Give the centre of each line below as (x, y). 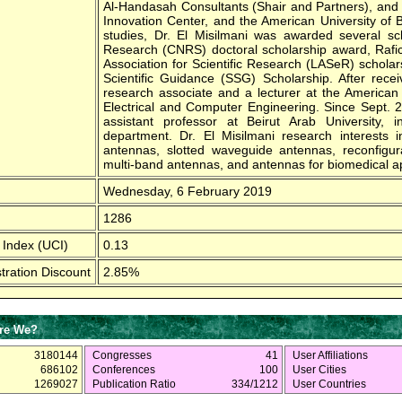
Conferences (124, 369)
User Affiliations (330, 355)
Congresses (122, 355)
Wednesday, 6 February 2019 (188, 191)
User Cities (319, 369)
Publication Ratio (134, 384)
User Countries (329, 384)
